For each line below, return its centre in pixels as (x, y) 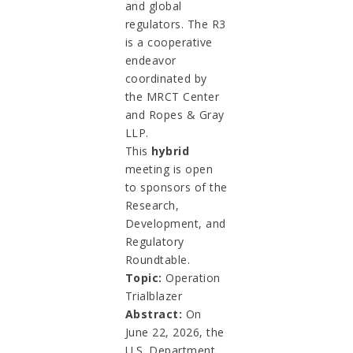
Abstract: (154, 314)
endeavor (150, 60)
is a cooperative (169, 42)
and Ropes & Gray (175, 114)
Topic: (143, 277)
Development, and (175, 223)
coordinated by (166, 78)
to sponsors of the (176, 187)
